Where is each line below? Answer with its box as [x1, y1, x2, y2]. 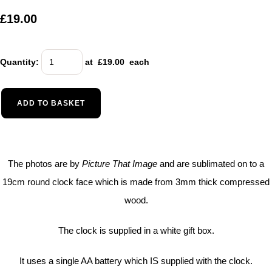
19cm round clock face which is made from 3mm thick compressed [2, 176, 270, 187]
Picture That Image [82, 158, 157, 169]
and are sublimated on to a [157, 158, 264, 169]
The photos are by [8, 158, 82, 169]
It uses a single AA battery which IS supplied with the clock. [19, 255, 253, 266]
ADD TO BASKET [17, 99, 85, 107]
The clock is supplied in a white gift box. [58, 225, 214, 236]
